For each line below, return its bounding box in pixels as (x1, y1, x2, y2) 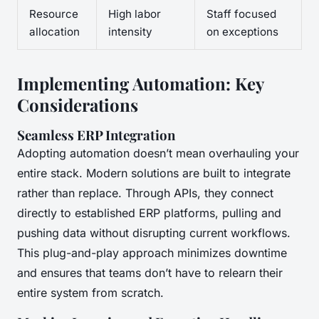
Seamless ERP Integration (17, 125, 175, 144)
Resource (29, 6, 78, 21)
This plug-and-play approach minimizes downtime (17, 245, 287, 260)
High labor (108, 6, 161, 21)
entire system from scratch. (17, 285, 164, 300)
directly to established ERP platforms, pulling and (17, 205, 281, 220)
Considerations (17, 93, 138, 116)
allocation (29, 24, 80, 38)
